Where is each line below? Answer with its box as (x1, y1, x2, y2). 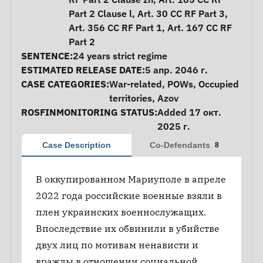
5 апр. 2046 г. (145, 64, 208, 76)
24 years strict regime (73, 50, 167, 62)
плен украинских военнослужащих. (36, 206, 206, 218)
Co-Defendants (150, 140, 210, 150)
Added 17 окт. (157, 106, 221, 118)
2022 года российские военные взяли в (36, 190, 222, 201)
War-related (109, 78, 162, 90)
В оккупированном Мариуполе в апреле (36, 173, 226, 185)
